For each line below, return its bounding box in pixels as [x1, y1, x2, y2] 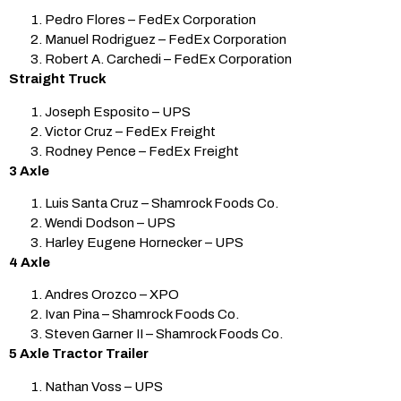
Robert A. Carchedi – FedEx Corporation [45, 52, 292, 67]
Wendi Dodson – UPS [45, 215, 175, 230]
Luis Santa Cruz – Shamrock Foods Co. [45, 195, 278, 210]
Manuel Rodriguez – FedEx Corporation [45, 32, 286, 47]
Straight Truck [9, 72, 107, 87]
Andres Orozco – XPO [45, 287, 179, 303]
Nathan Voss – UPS [45, 379, 163, 394]
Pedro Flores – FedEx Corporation [45, 13, 256, 28]
